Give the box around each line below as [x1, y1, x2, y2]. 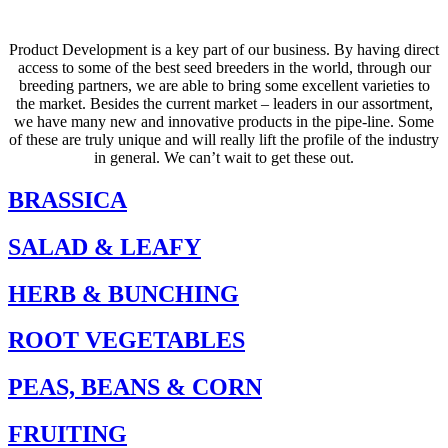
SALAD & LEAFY [8, 233, 201, 260]
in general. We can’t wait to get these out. [94, 148, 354, 166]
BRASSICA [8, 186, 127, 213]
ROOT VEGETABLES [8, 327, 245, 354]
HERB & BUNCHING [8, 280, 239, 307]
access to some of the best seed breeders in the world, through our [17, 58, 431, 76]
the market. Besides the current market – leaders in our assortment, [15, 94, 433, 112]
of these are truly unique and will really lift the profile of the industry [9, 130, 439, 148]
